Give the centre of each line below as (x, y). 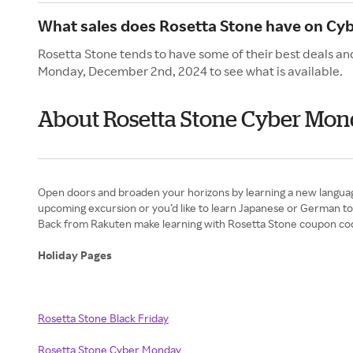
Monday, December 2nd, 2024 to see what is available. (190, 71)
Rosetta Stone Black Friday (103, 318)
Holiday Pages (76, 255)
